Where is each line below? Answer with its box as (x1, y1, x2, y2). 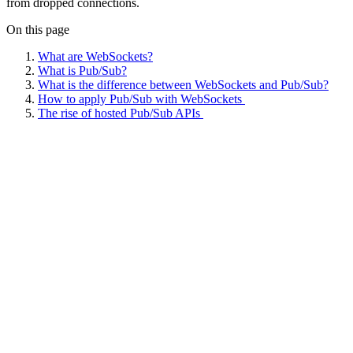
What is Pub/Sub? (38, 63, 127, 77)
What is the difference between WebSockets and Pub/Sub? (38, 77, 329, 91)
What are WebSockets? (38, 49, 153, 63)
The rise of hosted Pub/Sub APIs (38, 106, 203, 120)
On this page (6, 22, 69, 36)
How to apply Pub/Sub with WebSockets (38, 91, 245, 106)
